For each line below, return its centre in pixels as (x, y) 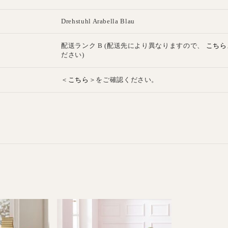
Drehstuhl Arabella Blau (98, 21)
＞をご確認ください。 (124, 79)
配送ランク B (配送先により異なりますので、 (134, 45)
